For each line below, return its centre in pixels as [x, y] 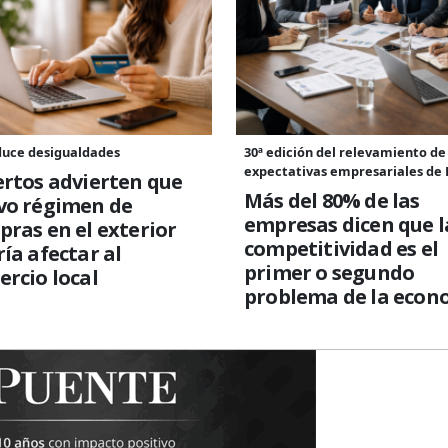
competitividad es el [340, 248]
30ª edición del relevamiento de [344, 151]
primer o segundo [329, 272]
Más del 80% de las [331, 200]
